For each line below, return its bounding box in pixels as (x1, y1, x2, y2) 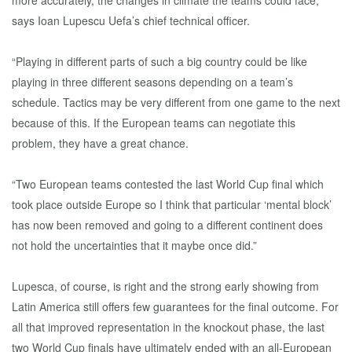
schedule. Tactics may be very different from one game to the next (12, 94, 340, 110)
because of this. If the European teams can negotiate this (12, 115, 295, 130)
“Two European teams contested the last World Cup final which (12, 176, 324, 192)
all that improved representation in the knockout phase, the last (12, 319, 324, 335)
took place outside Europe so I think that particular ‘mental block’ (12, 196, 332, 212)
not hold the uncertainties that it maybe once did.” (12, 237, 257, 253)
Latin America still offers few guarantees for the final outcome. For (12, 299, 339, 314)
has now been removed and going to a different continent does (12, 217, 323, 233)
